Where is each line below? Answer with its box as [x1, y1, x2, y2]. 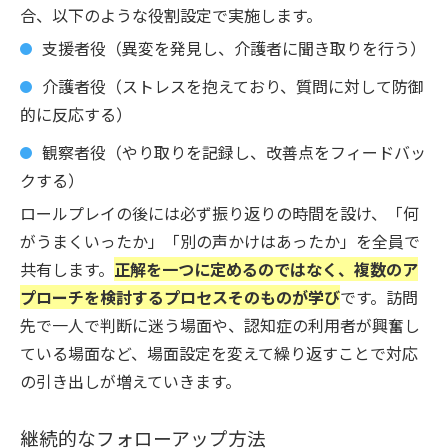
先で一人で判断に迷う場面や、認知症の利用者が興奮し [20, 312, 420, 337]
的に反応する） [20, 101, 132, 126]
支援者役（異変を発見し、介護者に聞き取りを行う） [42, 35, 426, 60]
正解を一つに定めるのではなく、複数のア [114, 256, 418, 281]
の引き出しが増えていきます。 [20, 368, 241, 393]
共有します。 [20, 256, 114, 281]
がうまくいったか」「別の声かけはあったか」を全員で [20, 228, 420, 253]
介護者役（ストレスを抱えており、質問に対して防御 [42, 73, 424, 98]
